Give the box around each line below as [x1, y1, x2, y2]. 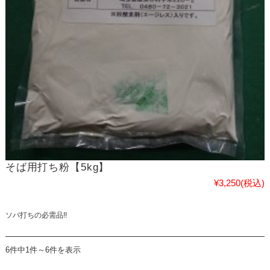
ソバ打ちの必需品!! [5, 211, 67, 220]
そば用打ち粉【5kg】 [5, 162, 110, 174]
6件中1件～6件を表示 [5, 245, 81, 255]
